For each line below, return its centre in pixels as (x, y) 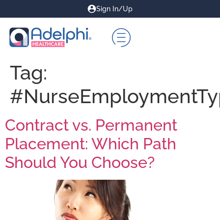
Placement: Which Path (91, 144)
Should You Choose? (80, 162)
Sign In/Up (115, 9)
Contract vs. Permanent (91, 125)
